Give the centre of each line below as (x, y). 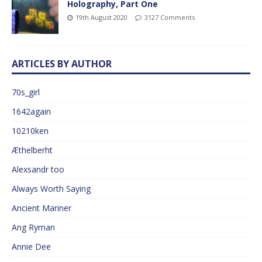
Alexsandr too (38, 169)
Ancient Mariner (42, 208)
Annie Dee (31, 246)
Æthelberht (32, 150)
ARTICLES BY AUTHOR (62, 63)
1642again (31, 111)
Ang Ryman (33, 227)
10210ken (30, 130)
